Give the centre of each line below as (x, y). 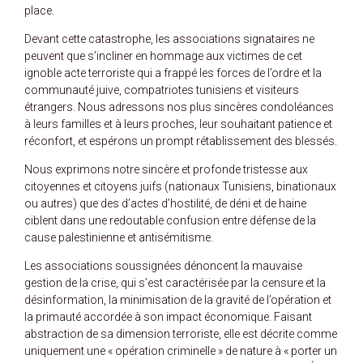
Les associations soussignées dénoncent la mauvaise (163, 265)
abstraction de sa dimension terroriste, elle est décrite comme (181, 333)
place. (39, 10)
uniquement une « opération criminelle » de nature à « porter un (181, 350)
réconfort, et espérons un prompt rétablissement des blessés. (181, 141)
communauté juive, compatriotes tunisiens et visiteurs (162, 90)
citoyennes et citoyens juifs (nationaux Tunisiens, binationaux (180, 186)
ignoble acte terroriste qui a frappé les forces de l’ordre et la (173, 73)
